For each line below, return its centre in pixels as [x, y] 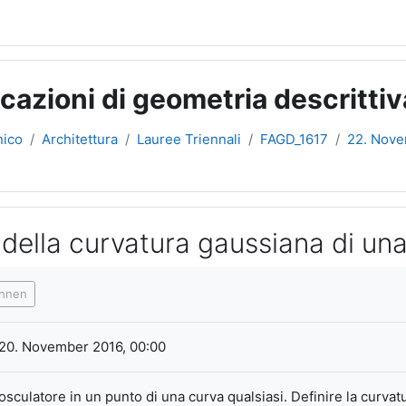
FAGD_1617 [294, 139]
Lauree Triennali [189, 139]
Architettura [80, 139]
